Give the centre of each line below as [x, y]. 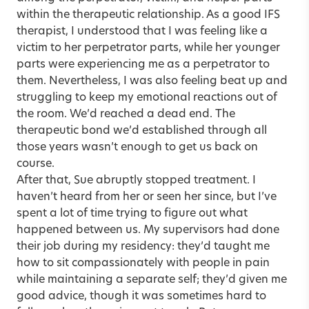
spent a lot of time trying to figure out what [132, 213]
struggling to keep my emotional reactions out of [147, 98]
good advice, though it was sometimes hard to [141, 296]
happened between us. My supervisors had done [148, 230]
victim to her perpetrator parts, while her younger [148, 48]
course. [36, 164]
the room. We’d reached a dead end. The [126, 114]
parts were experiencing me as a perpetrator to [143, 64]
